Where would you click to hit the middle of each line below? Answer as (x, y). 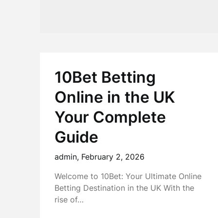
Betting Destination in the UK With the (124, 188)
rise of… (69, 200)
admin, (68, 157)
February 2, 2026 (113, 157)
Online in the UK (115, 97)
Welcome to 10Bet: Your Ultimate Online (128, 176)
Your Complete (110, 117)
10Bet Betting (105, 77)
